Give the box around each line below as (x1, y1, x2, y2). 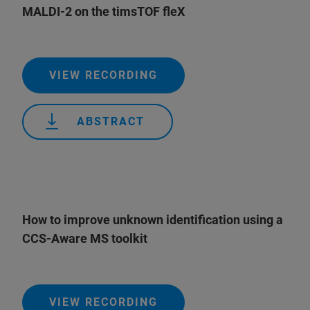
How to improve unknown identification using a (22, 212, 283, 227)
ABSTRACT (77, 115, 145, 128)
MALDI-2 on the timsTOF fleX (22, 4, 185, 19)
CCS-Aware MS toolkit (22, 231, 150, 246)
